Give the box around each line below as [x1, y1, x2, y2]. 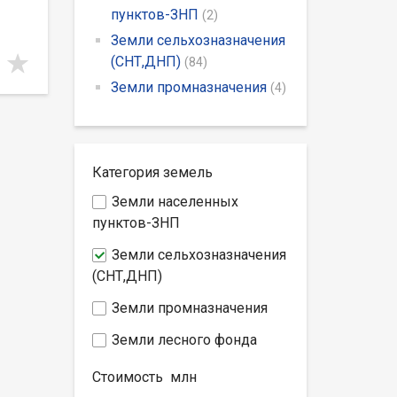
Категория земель [91, 163, 213, 181]
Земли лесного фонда [111, 331, 257, 348]
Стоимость [91, 368, 167, 385]
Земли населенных [111, 192, 238, 210]
